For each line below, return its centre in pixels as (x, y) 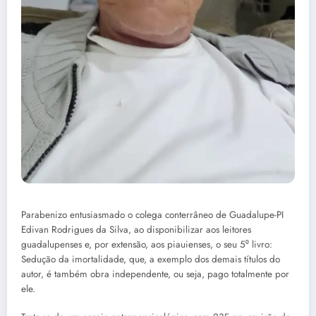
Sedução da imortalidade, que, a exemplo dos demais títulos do (151, 259)
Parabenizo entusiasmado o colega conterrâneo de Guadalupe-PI (152, 214)
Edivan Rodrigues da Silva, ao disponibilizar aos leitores (136, 229)
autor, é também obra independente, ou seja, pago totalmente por (155, 274)
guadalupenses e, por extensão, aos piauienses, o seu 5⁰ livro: (147, 244)
